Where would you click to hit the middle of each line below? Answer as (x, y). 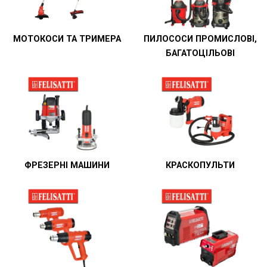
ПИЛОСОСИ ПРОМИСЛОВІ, (200, 39)
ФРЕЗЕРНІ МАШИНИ (67, 166)
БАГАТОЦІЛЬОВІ (200, 54)
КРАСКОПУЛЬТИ (200, 166)
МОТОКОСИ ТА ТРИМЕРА (67, 39)
